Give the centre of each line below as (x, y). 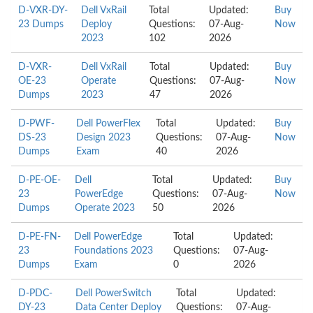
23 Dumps (41, 24)
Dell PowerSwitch (114, 293)
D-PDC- (35, 293)
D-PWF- (36, 124)
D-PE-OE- (39, 180)
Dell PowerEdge (108, 237)
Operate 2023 (104, 208)
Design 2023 (103, 138)
